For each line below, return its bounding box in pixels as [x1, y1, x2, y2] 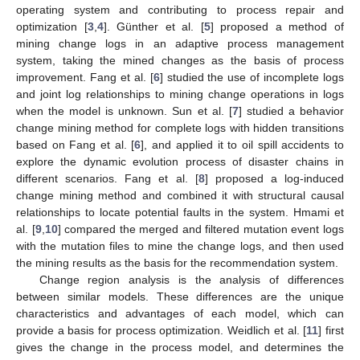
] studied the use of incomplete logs [159, 70, 345, 84]
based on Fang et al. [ [16, 137, 135, 151]
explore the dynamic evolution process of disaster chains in [16, 154, 344, 168]
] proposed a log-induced [204, 171, 344, 185]
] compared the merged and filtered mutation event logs [57, 222, 345, 235]
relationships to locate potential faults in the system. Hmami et [16, 205, 344, 219]
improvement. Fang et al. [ [16, 70, 153, 84]
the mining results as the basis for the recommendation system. [16, 256, 338, 269]
